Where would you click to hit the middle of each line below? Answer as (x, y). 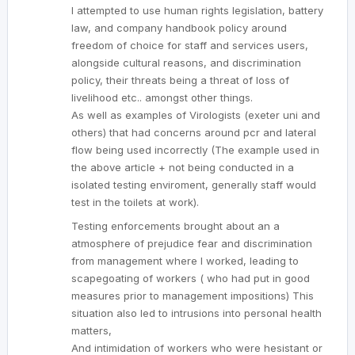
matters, (92, 331)
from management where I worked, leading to (185, 261)
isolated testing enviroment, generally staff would (194, 185)
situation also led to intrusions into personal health (197, 313)
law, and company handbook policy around (179, 28)
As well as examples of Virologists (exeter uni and (196, 115)
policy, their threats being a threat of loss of (180, 80)
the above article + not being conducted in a (183, 168)
